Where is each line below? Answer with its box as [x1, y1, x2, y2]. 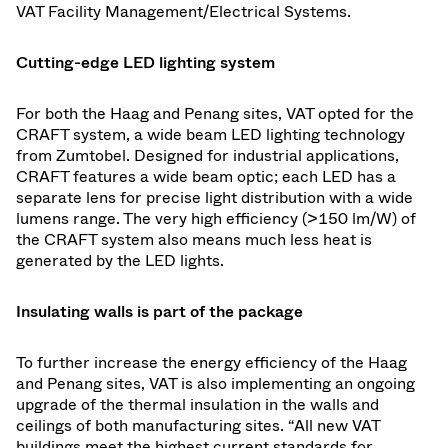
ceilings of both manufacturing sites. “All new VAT [16, 415, 380, 435]
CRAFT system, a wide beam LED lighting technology [16, 124, 405, 144]
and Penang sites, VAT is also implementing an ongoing [16, 373, 415, 393]
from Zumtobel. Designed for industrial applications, [16, 145, 399, 165]
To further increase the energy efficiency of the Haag [16, 352, 407, 372]
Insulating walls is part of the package [16, 301, 303, 321]
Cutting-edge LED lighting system [16, 52, 275, 72]
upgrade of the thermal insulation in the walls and [16, 394, 379, 414]
